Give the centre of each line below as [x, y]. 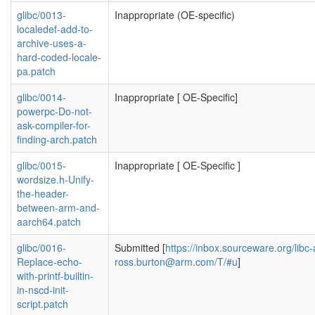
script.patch [43, 304]
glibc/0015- [41, 165]
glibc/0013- [41, 15]
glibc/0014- [41, 97]
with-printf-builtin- [55, 276]
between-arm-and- [58, 207]
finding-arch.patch [57, 139]
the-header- [43, 193]
